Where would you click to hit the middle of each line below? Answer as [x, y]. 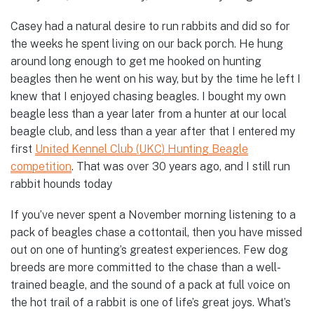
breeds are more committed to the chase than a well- [146, 268]
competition [41, 167]
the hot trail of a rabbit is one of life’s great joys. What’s [151, 303]
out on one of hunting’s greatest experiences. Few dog [149, 250]
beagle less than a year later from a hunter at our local [149, 114]
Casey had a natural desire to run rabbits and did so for [150, 27]
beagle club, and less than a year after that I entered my [153, 132]
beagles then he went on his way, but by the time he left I [156, 79]
